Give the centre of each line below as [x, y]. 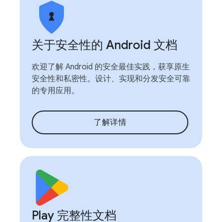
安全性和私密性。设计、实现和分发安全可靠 [111, 79]
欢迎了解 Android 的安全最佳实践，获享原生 [111, 67]
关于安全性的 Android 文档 [105, 45]
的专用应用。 [55, 90]
